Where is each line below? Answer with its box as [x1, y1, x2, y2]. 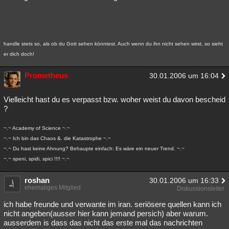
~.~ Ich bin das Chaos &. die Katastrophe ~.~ [4, 135, 111, 141]
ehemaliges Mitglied [25, 184, 81, 191]
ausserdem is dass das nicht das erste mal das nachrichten [4, 218, 202, 227]
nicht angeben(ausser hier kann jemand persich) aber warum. [4, 209, 208, 218]
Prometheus [25, 71, 68, 80]
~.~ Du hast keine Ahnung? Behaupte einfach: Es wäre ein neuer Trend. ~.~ [4, 146, 185, 151]
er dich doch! [4, 51, 34, 57]
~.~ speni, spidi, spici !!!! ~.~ [4, 156, 70, 162]
